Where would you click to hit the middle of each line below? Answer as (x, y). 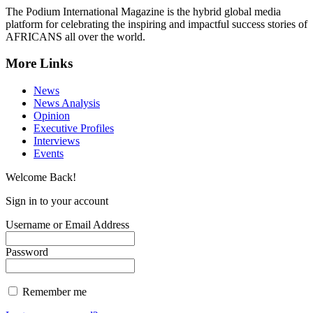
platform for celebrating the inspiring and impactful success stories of (156, 24)
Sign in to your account (57, 201)
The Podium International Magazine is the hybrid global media (143, 11)
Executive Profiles (74, 128)
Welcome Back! (41, 177)
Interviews (57, 141)
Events (49, 153)
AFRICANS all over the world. (75, 36)
